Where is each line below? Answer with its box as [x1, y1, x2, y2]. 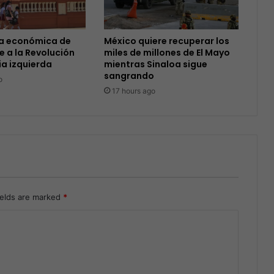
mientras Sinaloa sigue [103, 57, 207, 70]
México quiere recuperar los [103, 34, 229, 47]
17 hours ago [111, 86, 155, 95]
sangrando [103, 69, 154, 82]
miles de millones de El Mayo [103, 46, 230, 59]
